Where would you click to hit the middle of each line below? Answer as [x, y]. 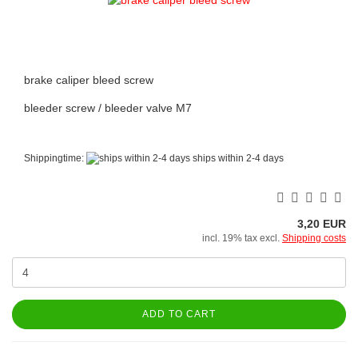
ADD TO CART [179, 314]
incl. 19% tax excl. [242, 238]
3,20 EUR [322, 223]
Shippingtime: [55, 158]
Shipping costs [314, 238]
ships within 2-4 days [237, 158]
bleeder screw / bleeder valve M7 [108, 107]
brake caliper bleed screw [89, 80]
